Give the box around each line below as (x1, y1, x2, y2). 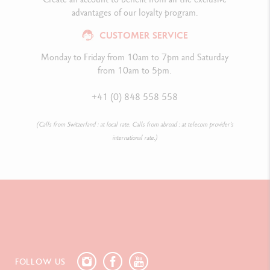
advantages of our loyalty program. (71, 6, 198, 19)
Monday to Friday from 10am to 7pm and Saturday (41, 50, 229, 63)
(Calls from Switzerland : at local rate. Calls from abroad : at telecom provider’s (36, 119, 234, 128)
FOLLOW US (15, 256, 66, 267)
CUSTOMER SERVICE (99, 28, 188, 42)
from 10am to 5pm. (98, 63, 172, 77)
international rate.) (112, 133, 158, 142)
